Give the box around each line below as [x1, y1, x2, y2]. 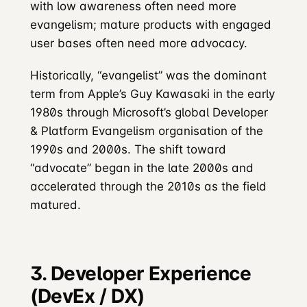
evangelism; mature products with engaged [30, 17, 271, 32]
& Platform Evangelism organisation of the [30, 124, 263, 138]
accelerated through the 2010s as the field [30, 180, 267, 193]
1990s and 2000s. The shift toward [30, 143, 226, 156]
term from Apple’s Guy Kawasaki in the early [30, 87, 275, 101]
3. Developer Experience [30, 262, 251, 285]
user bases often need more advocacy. [30, 36, 247, 50]
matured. [30, 198, 81, 212]
